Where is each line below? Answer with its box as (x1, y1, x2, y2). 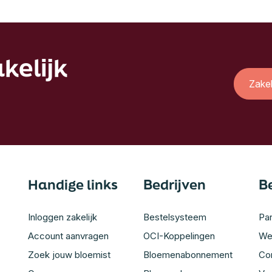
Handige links (28, 175, 118, 194)
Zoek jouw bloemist (28, 249, 110, 261)
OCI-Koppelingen (143, 230, 215, 242)
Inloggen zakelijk (28, 211, 97, 223)
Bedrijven (143, 175, 206, 194)
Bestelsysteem (143, 211, 206, 223)
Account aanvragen (28, 230, 109, 242)
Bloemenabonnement (143, 249, 233, 261)
